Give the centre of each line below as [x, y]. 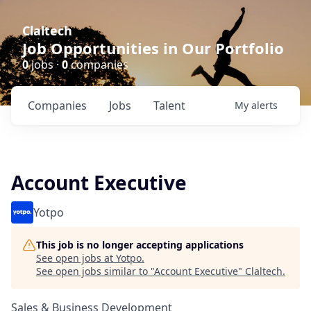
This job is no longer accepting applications [140, 245]
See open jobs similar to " [95, 271]
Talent [169, 106]
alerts [264, 105]
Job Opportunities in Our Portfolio [153, 48]
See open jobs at [76, 258]
